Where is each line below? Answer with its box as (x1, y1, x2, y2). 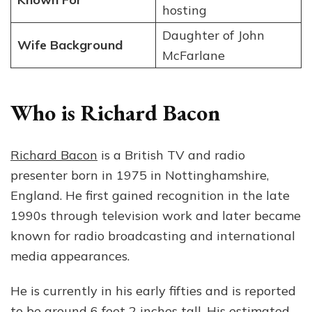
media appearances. (10, 247, 130, 264)
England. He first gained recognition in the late (10, 187, 290, 203)
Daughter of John (162, 27, 265, 44)
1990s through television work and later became (10, 207, 301, 224)
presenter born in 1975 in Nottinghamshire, (10, 166, 269, 183)
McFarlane (162, 47, 225, 64)
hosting (162, 2, 207, 19)
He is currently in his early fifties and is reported (10, 282, 296, 299)
